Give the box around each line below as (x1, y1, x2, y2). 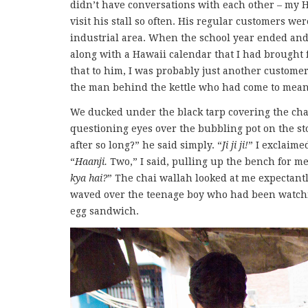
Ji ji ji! (222, 140, 248, 151)
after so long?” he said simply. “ (70, 140, 222, 151)
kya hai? (70, 173, 107, 184)
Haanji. (75, 156, 107, 168)
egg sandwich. (70, 206, 139, 217)
